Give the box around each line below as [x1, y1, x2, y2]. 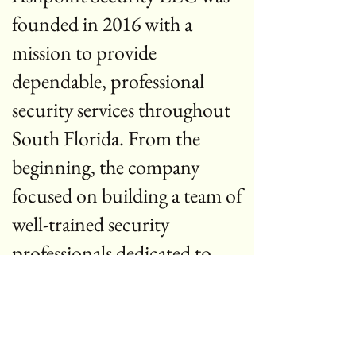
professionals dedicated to [12, 239, 211, 266]
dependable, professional [12, 68, 204, 95]
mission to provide [12, 39, 157, 66]
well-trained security [12, 211, 169, 238]
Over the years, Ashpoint [12, 325, 204, 352]
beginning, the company [12, 153, 199, 180]
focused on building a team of [12, 182, 242, 209]
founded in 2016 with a [12, 10, 192, 37]
